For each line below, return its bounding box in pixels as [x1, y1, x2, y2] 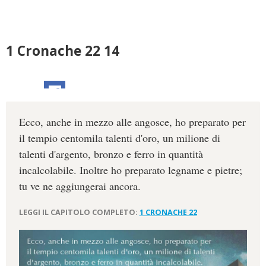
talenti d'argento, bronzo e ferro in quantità [18, 147, 203, 161]
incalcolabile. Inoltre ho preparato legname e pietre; [18, 163, 242, 178]
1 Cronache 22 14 [6, 42, 119, 60]
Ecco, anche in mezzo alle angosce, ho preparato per [18, 115, 246, 129]
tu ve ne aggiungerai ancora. [18, 179, 141, 194]
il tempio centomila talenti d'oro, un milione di [18, 131, 220, 145]
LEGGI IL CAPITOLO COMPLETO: [18, 207, 140, 217]
